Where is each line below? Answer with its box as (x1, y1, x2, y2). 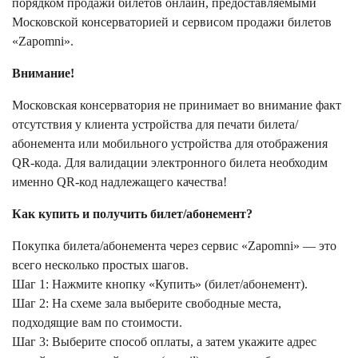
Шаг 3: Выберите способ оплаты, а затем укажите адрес (12, 335, 316, 349)
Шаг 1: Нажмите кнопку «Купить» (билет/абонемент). (12, 277, 311, 292)
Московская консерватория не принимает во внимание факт (12, 98, 341, 113)
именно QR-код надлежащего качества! (12, 175, 227, 189)
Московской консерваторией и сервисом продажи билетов (12, 15, 332, 30)
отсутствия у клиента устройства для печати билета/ (12, 117, 298, 132)
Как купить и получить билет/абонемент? (12, 207, 253, 221)
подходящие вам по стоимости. (12, 316, 185, 330)
